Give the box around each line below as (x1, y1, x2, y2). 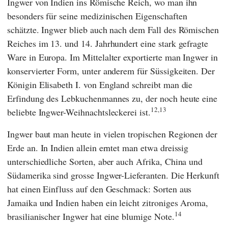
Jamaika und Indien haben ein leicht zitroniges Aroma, (7, 196, 209, 209)
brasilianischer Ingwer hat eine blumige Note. (7, 210, 175, 223)
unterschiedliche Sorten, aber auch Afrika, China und (7, 155, 203, 168)
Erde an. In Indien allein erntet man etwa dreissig (7, 141, 189, 154)
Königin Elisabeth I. (7, 78, 81, 91)
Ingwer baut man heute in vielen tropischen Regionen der (7, 128, 218, 140)
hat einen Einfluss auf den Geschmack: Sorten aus (7, 183, 192, 195)
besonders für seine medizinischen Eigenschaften (7, 10, 187, 22)
